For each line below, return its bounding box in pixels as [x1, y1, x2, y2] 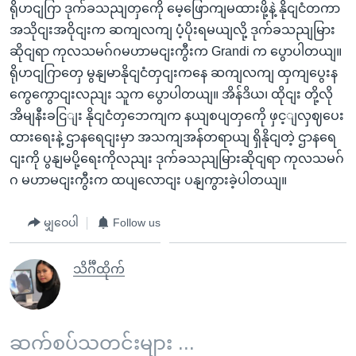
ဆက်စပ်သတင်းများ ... [10, 331, 195, 354]
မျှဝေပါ [44, 216, 79, 229]
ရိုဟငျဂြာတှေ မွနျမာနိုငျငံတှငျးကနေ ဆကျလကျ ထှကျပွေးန [10, 65, 338, 79]
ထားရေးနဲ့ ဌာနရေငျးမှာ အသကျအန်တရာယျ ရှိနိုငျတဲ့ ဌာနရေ [10, 130, 336, 144]
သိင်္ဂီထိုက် [73, 261, 125, 276]
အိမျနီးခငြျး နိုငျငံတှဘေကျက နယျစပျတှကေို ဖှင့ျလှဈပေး [10, 108, 344, 122]
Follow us [113, 216, 161, 229]
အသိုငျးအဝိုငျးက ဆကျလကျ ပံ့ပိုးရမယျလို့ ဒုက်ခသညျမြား [10, 22, 335, 37]
